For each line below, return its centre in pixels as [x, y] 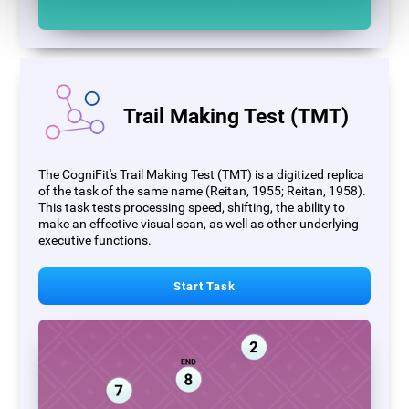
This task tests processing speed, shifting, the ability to [192, 207]
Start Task [204, 286]
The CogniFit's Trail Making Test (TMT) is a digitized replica [202, 174]
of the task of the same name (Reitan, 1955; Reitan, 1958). [203, 191]
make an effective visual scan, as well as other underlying [199, 224]
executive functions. [95, 240]
